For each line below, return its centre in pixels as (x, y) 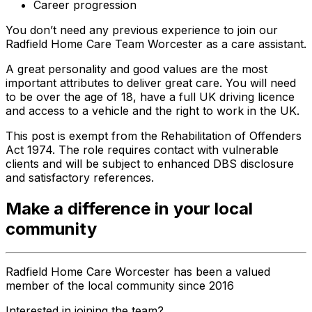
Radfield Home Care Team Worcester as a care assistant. (156, 44)
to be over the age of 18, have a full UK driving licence (150, 96)
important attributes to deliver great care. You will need (151, 83)
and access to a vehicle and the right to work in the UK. (153, 110)
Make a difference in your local (129, 208)
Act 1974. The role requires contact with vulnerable (142, 149)
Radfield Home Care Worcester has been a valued (138, 272)
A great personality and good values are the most (136, 69)
